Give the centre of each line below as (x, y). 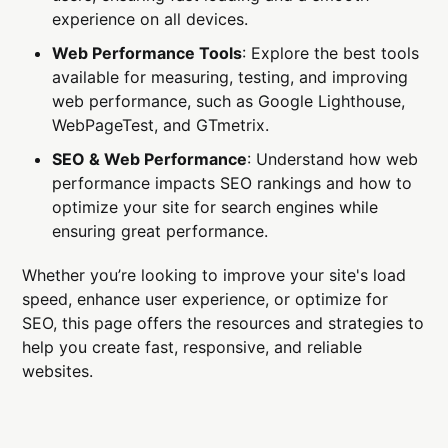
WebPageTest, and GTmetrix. (161, 124)
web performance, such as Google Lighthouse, (229, 100)
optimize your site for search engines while (215, 206)
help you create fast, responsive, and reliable (192, 346)
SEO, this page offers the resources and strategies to (223, 322)
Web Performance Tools (147, 52)
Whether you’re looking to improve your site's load (214, 274)
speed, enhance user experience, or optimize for (205, 298)
